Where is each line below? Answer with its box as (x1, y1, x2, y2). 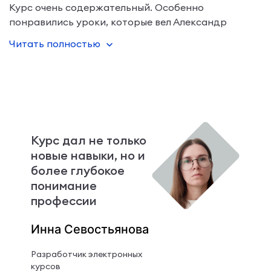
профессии (30, 192, 97, 208)
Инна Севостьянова (30, 221, 149, 237)
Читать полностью (9, 37, 100, 50)
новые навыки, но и (30, 147, 145, 163)
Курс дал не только (30, 132, 146, 148)
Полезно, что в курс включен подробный (9, 59, 206, 71)
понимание (30, 177, 97, 193)
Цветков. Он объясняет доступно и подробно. (9, 30, 233, 42)
